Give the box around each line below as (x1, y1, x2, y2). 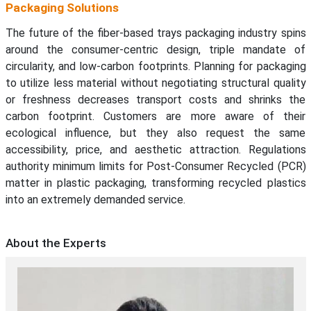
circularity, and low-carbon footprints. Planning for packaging (5, 60, 306, 74)
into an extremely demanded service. (5, 193, 185, 207)
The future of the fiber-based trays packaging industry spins (5, 26, 306, 40)
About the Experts (5, 236, 106, 251)
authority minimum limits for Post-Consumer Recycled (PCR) (5, 160, 306, 174)
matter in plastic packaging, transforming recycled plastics (5, 176, 306, 190)
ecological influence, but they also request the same (5, 126, 306, 140)
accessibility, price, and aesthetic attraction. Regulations (5, 143, 306, 157)
